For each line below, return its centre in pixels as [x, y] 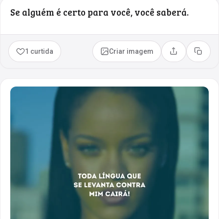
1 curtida [39, 51]
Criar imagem [131, 51]
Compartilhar [194, 55]
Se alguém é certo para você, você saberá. [99, 12]
